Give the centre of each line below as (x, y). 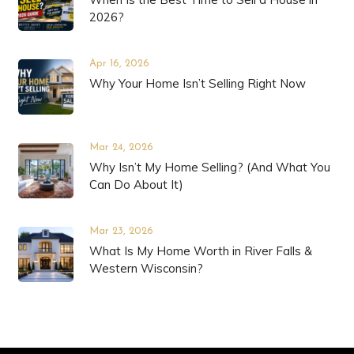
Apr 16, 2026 (119, 64)
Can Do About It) (136, 185)
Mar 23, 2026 (121, 232)
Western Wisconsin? (146, 269)
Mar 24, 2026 (121, 148)
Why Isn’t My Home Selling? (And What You (209, 168)
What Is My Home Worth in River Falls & (200, 251)
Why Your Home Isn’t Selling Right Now (197, 84)
